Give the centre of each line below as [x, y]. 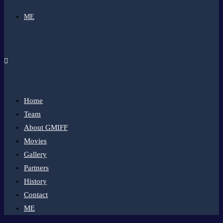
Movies [35, 141]
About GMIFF [46, 127]
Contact [36, 195]
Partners [36, 168]
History [35, 181]
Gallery [35, 154]
